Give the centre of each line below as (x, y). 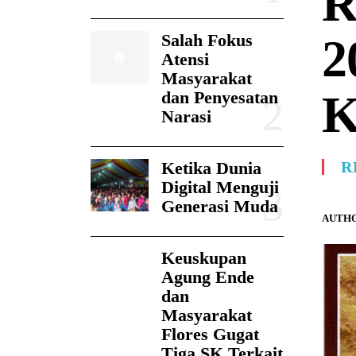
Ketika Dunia (211, 168)
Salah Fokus (207, 41)
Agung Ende (207, 277)
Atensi (185, 60)
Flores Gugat (210, 335)
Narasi (186, 117)
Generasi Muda (219, 207)
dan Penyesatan (219, 98)
